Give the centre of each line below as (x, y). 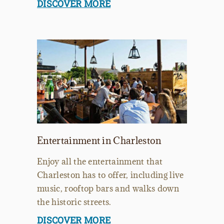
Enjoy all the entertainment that (100, 162)
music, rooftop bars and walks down (108, 189)
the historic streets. (74, 202)
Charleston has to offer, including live (110, 175)
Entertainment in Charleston (99, 141)
